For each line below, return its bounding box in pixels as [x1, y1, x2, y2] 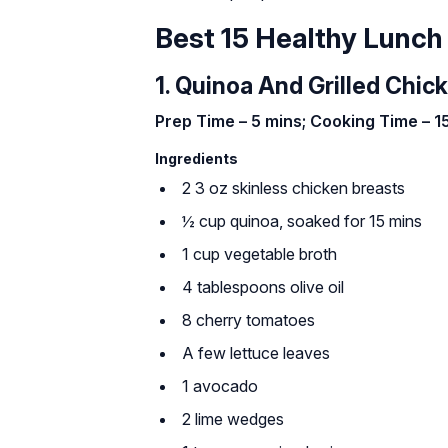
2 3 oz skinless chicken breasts [182, 178, 405, 198]
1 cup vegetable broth [182, 244, 337, 264]
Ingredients [155, 150, 238, 167]
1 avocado [182, 376, 258, 396]
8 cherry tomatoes [182, 310, 315, 330]
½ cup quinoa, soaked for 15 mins [182, 211, 422, 231]
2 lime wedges [182, 409, 284, 429]
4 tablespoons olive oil [182, 277, 344, 297]
